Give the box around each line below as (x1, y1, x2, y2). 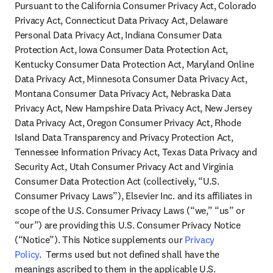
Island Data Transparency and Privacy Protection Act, (15, 131, 233, 143)
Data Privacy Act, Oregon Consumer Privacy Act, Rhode (15, 116, 241, 129)
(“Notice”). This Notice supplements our (15, 233, 185, 246)
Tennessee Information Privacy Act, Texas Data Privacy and (15, 146, 257, 158)
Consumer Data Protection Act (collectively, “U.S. (15, 175, 219, 187)
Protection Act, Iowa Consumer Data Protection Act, (15, 43, 228, 55)
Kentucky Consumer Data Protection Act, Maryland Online (15, 58, 254, 70)
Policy (15, 248, 40, 260)
